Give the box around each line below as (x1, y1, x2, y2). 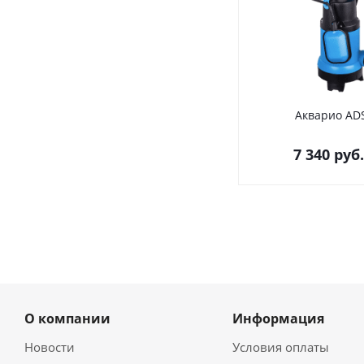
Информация (232, 310, 324, 327)
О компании (24, 310, 110, 327)
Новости (24, 339, 75, 355)
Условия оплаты (232, 339, 329, 355)
